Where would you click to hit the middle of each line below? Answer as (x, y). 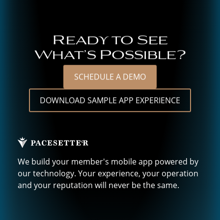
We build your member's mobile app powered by (108, 162)
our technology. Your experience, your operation (108, 174)
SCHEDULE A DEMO (110, 77)
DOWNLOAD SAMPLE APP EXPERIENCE (110, 100)
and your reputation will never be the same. (98, 185)
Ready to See (110, 39)
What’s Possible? (110, 54)
